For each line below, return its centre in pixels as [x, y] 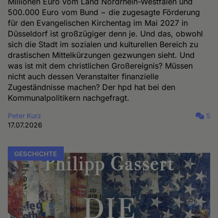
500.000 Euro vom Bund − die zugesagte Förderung [104, 12]
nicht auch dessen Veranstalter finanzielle [83, 76]
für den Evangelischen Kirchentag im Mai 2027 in [98, 23]
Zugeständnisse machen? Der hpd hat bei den [92, 87]
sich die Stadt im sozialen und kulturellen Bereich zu [103, 44]
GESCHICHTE [36, 154]
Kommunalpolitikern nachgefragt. [69, 98]
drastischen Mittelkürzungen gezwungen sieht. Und [101, 55]
